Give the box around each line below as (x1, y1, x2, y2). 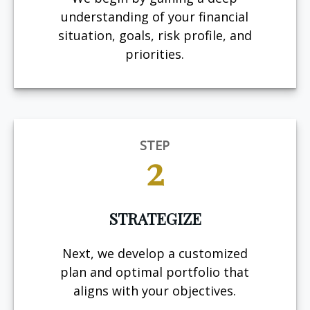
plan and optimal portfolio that (60, 264, 250, 281)
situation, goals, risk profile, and (57, 26, 252, 44)
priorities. (125, 45, 185, 62)
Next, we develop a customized (62, 245, 248, 262)
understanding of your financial (61, 8, 249, 25)
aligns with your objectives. (73, 282, 237, 300)
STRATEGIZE (109, 208, 201, 229)
